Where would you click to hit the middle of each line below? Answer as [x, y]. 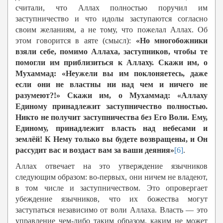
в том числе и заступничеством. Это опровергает [111, 188]
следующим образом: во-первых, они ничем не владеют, [111, 177]
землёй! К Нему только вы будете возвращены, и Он [111, 139]
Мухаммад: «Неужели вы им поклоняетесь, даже [111, 74]
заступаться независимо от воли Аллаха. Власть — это [111, 210]
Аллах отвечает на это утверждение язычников [111, 166]
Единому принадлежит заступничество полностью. [111, 107]
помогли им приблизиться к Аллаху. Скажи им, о [111, 63]
